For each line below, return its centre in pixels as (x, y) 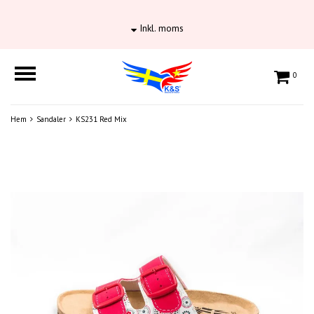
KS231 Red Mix (101, 119)
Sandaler (51, 119)
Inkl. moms (160, 28)
